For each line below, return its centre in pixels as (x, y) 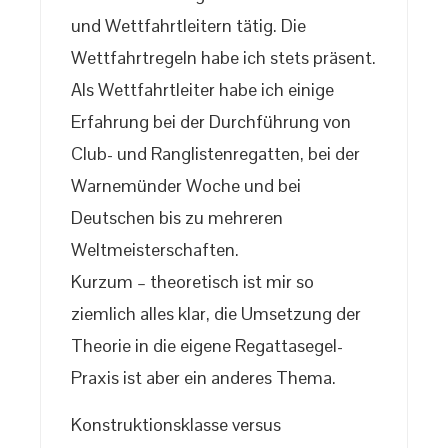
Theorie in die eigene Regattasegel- (207, 346)
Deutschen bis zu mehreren (177, 218)
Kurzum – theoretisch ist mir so (192, 282)
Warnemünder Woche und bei (186, 186)
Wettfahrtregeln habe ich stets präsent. (223, 58)
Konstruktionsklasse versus (176, 425)
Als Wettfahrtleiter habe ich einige (202, 90)
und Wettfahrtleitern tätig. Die (188, 26)
